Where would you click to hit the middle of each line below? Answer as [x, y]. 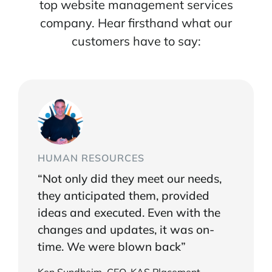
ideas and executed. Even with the [129, 213]
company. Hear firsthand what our [136, 23]
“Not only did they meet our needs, [130, 179]
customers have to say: [136, 41]
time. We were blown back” [112, 247]
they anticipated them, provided [124, 196]
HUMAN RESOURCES [91, 158]
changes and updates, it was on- [126, 230]
